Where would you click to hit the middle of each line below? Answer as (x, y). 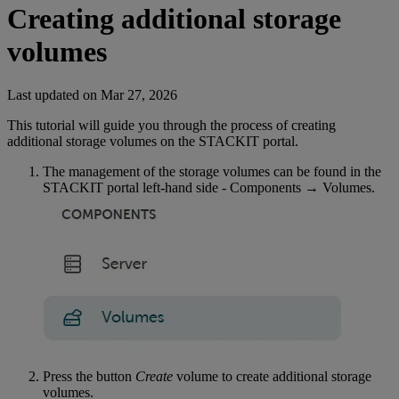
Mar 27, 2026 (139, 95)
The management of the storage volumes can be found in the (212, 172)
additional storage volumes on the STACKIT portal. (153, 142)
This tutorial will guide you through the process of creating (171, 126)
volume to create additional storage (272, 377)
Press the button (89, 377)
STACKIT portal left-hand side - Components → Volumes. (209, 188)
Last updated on (54, 95)
